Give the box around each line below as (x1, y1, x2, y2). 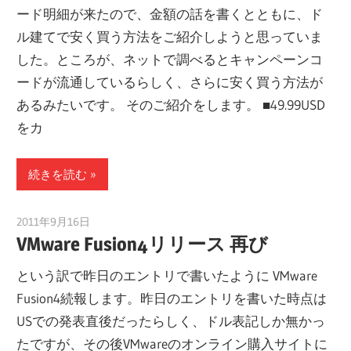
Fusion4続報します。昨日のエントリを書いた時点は (16, 289, 327, 306)
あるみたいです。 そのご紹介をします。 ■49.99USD (16, 96, 326, 113)
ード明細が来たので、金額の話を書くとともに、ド (16, 5, 324, 22)
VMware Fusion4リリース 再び (16, 233, 269, 256)
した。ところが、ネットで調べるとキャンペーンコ (16, 50, 324, 67)
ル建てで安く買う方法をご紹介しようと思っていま (16, 27, 324, 45)
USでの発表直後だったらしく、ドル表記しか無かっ (16, 312, 326, 329)
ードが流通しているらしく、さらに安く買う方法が (16, 73, 324, 90)
